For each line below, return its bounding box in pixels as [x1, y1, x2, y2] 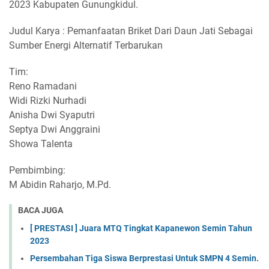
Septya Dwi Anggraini [9, 123, 100, 135]
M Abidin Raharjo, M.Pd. [9, 178, 111, 190]
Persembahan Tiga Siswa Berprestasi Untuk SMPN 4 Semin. [30, 253, 259, 264]
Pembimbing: [9, 164, 65, 176]
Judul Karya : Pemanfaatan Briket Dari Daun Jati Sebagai [9, 25, 253, 37]
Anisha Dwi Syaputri [9, 109, 95, 121]
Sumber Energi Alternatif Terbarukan [9, 39, 163, 51]
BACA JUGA [18, 205, 63, 215]
